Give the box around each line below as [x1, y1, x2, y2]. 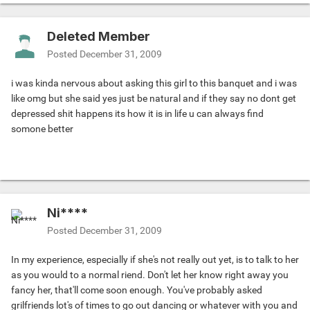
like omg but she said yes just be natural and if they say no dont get [11, 93, 296, 104]
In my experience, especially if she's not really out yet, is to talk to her [11, 254, 299, 266]
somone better [11, 123, 73, 135]
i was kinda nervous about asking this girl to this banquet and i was [11, 77, 297, 89]
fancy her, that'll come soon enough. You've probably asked [11, 284, 262, 296]
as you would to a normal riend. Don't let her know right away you [11, 269, 289, 281]
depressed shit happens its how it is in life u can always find [11, 108, 264, 120]
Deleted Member [47, 29, 150, 44]
